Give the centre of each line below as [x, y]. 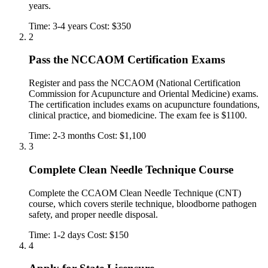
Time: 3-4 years [58, 26]
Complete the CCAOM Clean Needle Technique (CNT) [135, 193]
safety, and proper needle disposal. [93, 214]
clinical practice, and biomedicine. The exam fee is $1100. [138, 115]
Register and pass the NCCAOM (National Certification [135, 83]
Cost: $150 [108, 234]
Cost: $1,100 [122, 136]
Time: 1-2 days [57, 234]
